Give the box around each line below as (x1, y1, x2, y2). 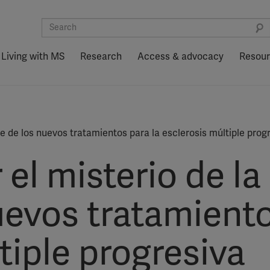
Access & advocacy (137, 51, 224, 63)
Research (80, 51, 122, 63)
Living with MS (1, 51, 64, 63)
